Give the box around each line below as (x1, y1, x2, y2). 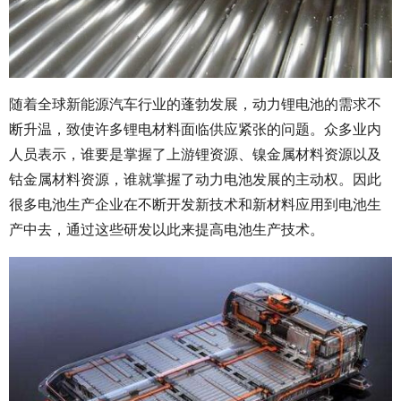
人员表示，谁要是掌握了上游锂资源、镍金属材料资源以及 (9, 146, 381, 162)
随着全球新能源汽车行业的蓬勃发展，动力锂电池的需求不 (9, 96, 381, 112)
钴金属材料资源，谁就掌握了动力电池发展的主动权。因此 (9, 171, 381, 187)
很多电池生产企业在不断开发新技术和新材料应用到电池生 (9, 196, 381, 212)
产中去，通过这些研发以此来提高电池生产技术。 (9, 221, 324, 237)
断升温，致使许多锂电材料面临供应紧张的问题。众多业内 (9, 121, 381, 137)
